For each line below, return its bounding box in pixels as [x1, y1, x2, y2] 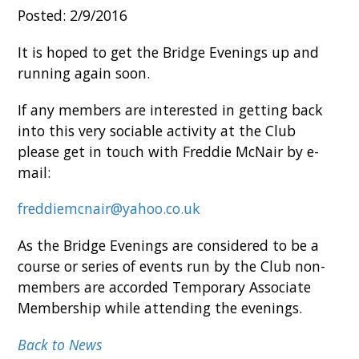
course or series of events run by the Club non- [18, 256, 326, 276]
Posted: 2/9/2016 [18, 6, 128, 26]
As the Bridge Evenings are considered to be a [18, 236, 320, 256]
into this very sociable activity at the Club [18, 120, 296, 140]
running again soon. [18, 63, 151, 83]
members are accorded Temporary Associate [18, 277, 312, 297]
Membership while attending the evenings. [18, 298, 303, 318]
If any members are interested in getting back [18, 99, 324, 119]
